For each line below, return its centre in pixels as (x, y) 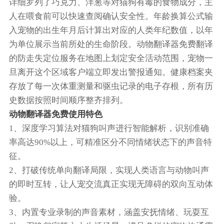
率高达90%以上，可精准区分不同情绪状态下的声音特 (110, 142)
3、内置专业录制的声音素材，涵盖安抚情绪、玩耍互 (109, 212)
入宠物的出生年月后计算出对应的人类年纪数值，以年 (111, 30)
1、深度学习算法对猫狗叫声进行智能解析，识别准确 (109, 128)
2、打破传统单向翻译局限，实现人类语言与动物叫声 (109, 170)
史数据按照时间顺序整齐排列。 (68, 100)
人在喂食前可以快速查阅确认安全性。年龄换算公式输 (111, 16)
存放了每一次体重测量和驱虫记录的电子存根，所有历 (111, 86)
